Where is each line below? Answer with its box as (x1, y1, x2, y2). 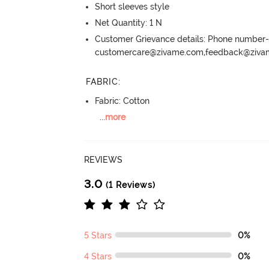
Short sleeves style (95, 1, 170, 11)
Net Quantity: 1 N (95, 17, 163, 28)
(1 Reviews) (103, 180, 156, 190)
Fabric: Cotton (95, 96, 150, 106)
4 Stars (84, 251, 112, 261)
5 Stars (84, 231, 112, 241)
